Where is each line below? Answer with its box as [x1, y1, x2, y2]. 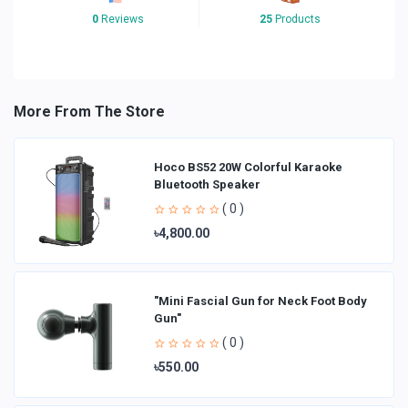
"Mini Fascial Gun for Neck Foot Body [154, 293, 367, 308]
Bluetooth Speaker [154, 177, 260, 191]
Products [272, 12, 321, 25]
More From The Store [14, 102, 165, 120]
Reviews [98, 12, 144, 25]
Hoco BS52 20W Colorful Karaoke [154, 159, 342, 174]
